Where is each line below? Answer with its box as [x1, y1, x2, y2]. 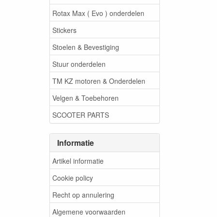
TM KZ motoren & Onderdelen [52, 76, 145, 86]
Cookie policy [52, 172, 93, 183]
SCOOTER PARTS [52, 109, 109, 120]
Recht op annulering [52, 189, 114, 200]
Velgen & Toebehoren [52, 93, 119, 103]
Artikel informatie [52, 155, 104, 166]
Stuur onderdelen [52, 59, 106, 69]
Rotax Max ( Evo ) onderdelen [52, 8, 144, 18]
